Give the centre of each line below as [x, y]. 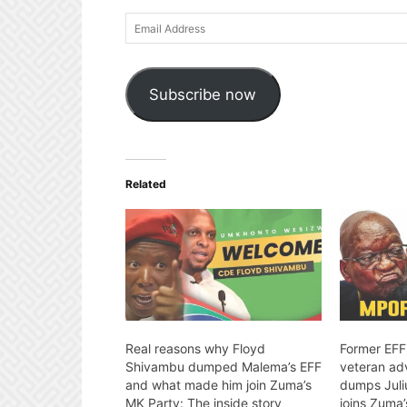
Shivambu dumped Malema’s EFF [223, 367]
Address [151, 47]
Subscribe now [203, 94]
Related [146, 184]
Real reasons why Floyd [195, 349]
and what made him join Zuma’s [218, 385]
